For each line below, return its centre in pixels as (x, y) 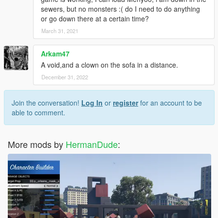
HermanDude (92, 144)
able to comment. (38, 113)
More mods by (37, 144)
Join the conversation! (46, 103)
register (126, 103)
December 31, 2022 (65, 77)
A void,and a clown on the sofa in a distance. (109, 65)
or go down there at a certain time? (95, 19)
